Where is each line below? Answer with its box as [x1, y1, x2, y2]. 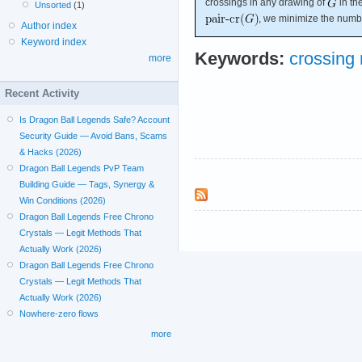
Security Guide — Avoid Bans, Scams [19, 131, 168, 141]
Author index [21, 20, 77, 32]
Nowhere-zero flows [19, 309, 99, 318]
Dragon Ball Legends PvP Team [19, 163, 145, 173]
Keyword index [21, 36, 86, 48]
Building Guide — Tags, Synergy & [19, 179, 155, 189]
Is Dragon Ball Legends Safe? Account [19, 115, 170, 124]
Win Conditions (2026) [19, 196, 107, 205]
